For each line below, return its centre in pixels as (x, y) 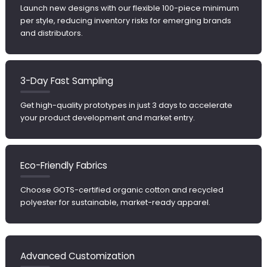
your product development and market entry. (107, 118)
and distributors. (51, 33)
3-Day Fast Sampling (66, 81)
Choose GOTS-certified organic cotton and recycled (122, 190)
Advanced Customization (77, 256)
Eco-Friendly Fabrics (63, 166)
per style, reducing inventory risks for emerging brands (125, 21)
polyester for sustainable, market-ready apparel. (115, 203)
